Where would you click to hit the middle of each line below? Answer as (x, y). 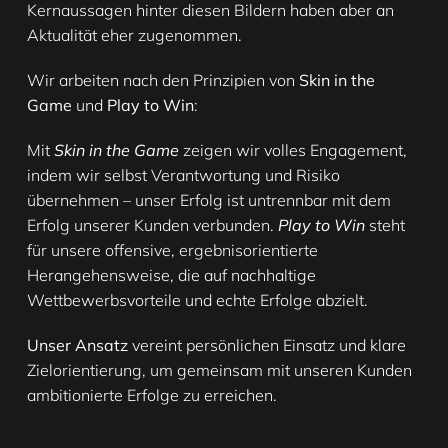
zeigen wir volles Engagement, (293, 150)
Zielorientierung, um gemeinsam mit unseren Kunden (219, 370)
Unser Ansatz (77, 345)
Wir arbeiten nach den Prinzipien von (163, 80)
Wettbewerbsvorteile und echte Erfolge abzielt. (197, 300)
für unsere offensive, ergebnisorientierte (172, 250)
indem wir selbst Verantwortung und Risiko (183, 175)
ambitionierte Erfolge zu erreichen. (152, 395)
